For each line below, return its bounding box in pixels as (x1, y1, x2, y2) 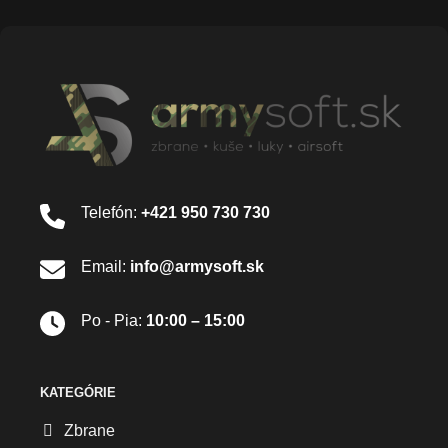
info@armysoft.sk (130, 258, 264, 276)
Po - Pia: (81, 311, 146, 329)
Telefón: (81, 204, 141, 222)
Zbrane (64, 421, 115, 439)
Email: (81, 258, 130, 276)
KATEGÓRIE (40, 384, 116, 400)
